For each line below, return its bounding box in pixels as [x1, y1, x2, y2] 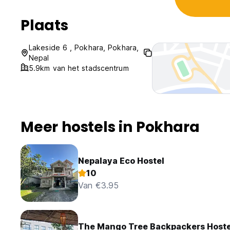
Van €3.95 [78, 180, 119, 191]
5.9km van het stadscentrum [29, 64, 129, 73]
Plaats [21, 15, 68, 36]
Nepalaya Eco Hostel [78, 156, 164, 166]
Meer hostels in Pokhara [21, 117, 200, 138]
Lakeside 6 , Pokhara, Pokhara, [29, 43, 139, 52]
